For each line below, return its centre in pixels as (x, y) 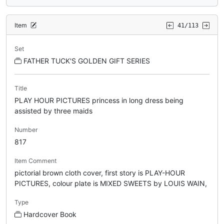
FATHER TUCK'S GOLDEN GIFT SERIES (87, 60)
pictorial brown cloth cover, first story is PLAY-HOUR (100, 172)
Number (26, 129)
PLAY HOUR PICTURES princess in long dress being (99, 100)
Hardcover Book (50, 214)
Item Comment (35, 160)
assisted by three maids (53, 110)
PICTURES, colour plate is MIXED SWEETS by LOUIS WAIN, (111, 183)
